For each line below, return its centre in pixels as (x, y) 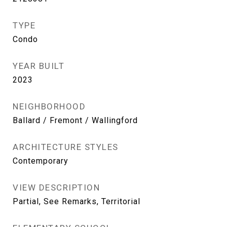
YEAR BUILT (39, 66)
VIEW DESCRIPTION (56, 187)
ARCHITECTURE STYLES (66, 147)
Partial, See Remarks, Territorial (77, 201)
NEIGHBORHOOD (49, 106)
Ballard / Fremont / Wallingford (75, 120)
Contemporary (41, 161)
